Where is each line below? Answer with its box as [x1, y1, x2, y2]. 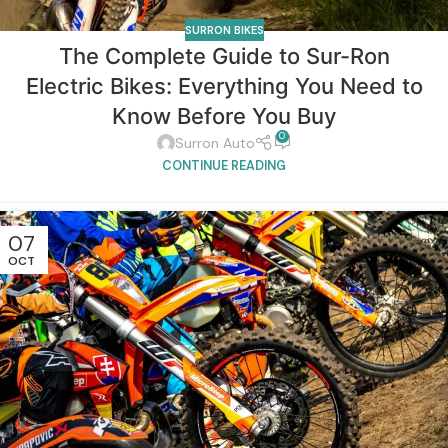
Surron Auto [174, 134, 255, 153]
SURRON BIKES [184, 22, 264, 37]
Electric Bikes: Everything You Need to [25, 72, 423, 99]
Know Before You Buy [112, 102, 336, 129]
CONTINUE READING [162, 157, 286, 174]
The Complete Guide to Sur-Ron [58, 42, 390, 69]
